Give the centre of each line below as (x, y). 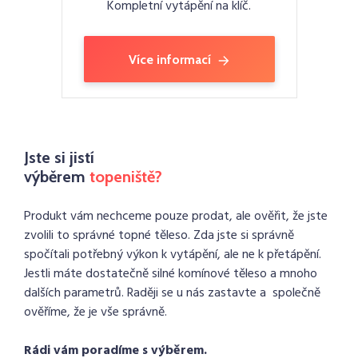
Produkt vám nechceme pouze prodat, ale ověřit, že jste (176, 217)
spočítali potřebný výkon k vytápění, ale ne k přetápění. (173, 255)
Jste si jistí (59, 157)
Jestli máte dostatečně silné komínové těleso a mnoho (171, 274)
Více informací (170, 60)
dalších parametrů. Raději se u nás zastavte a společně (172, 293)
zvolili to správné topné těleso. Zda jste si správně (159, 236)
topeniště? (126, 177)
